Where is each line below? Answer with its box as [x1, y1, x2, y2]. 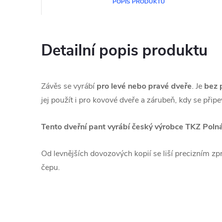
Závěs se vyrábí [41, 81, 97, 92]
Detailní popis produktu [41, 40, 208, 61]
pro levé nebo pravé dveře [97, 81, 192, 92]
